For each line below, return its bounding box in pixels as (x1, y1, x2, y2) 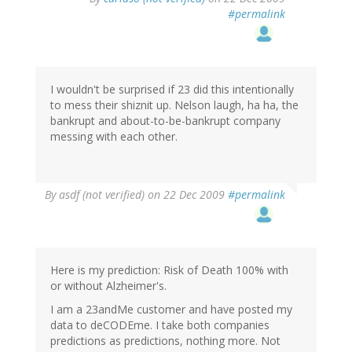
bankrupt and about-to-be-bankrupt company (50, 113, 280, 129)
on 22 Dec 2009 (145, 187, 228, 203)
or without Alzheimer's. (50, 278, 167, 294)
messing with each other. (50, 129, 178, 145)
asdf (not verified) (59, 187, 145, 203)
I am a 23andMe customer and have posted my (50, 302, 292, 317)
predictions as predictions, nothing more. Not (50, 333, 280, 349)
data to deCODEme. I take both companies (50, 317, 269, 333)
